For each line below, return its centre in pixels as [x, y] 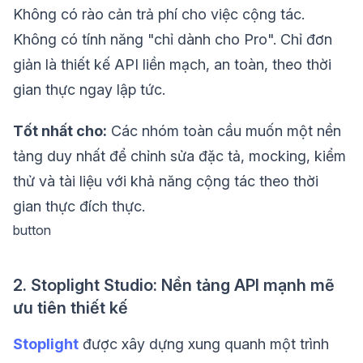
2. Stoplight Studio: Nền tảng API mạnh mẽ [174, 286]
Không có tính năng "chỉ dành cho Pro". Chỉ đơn [173, 40]
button [32, 231]
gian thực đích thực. [79, 207]
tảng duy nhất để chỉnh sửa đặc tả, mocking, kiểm [179, 156]
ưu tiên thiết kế [70, 308]
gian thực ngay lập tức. [89, 90]
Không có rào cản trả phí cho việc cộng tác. [159, 15]
